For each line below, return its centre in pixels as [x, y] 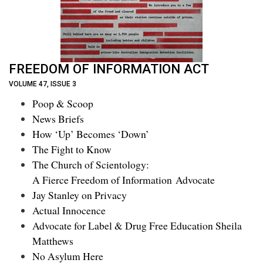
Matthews [53, 240]
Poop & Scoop [63, 103]
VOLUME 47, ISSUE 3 [43, 84]
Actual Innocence [69, 210]
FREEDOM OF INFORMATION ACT [109, 69]
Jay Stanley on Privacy [80, 195]
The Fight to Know [72, 149]
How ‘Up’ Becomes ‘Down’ [91, 134]
